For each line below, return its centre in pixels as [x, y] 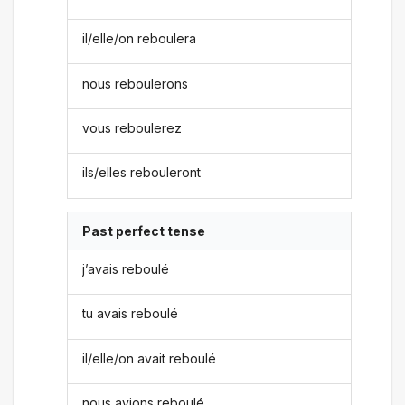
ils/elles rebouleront [142, 173]
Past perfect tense [144, 231]
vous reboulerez [132, 127]
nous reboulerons [136, 83]
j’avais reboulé [126, 269]
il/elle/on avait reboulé [150, 358]
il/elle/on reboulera [140, 39]
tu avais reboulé [131, 314]
